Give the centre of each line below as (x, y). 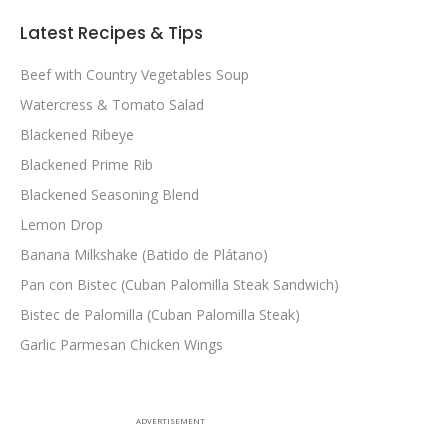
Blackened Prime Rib (86, 164)
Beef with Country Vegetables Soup (134, 74)
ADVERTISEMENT (170, 420)
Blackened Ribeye (77, 134)
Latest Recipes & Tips (111, 32)
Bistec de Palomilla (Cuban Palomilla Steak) (160, 314)
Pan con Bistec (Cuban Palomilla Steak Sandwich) (179, 284)
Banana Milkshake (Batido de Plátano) (144, 254)
